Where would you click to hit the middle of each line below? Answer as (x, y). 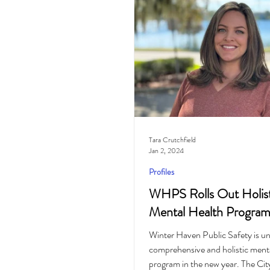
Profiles (161, 172)
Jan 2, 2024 (166, 151)
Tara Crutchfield (172, 140)
